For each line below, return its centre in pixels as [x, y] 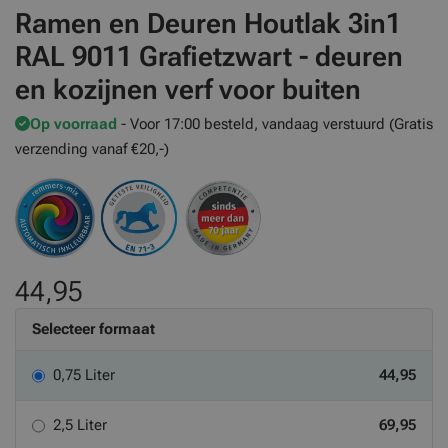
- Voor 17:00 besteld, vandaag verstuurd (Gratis [277, 124]
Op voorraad [73, 124]
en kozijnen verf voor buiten [188, 89]
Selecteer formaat [93, 329]
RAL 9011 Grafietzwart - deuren [209, 56]
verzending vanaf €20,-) [92, 149]
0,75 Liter [84, 375]
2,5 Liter [80, 425]
